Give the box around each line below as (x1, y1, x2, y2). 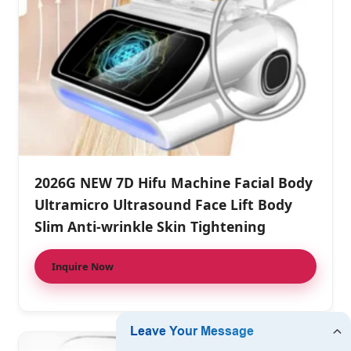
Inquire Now (52, 259, 114, 274)
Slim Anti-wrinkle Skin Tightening (34, 217, 266, 237)
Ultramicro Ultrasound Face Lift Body (34, 195, 292, 215)
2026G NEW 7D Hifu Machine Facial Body (34, 173, 313, 193)
